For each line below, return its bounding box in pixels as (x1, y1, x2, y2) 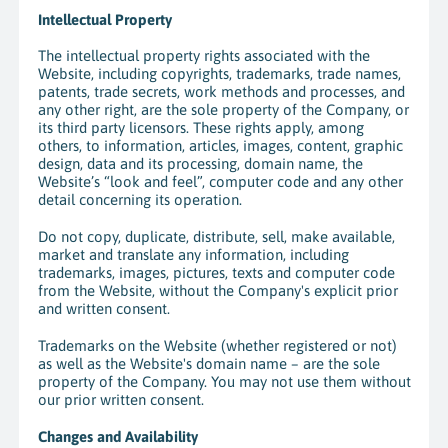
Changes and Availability (37, 427, 198, 445)
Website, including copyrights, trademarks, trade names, (37, 65, 401, 83)
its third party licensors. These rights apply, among (37, 119, 364, 137)
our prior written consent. (37, 390, 204, 408)
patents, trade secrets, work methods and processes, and (37, 83, 405, 101)
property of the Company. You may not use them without (37, 372, 411, 390)
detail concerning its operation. (37, 191, 242, 209)
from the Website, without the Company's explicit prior (37, 282, 398, 300)
